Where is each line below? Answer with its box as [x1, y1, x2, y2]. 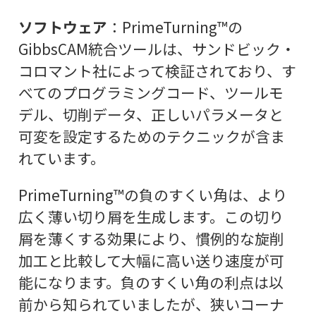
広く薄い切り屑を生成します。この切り [18, 205, 284, 227]
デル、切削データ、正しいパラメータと [18, 104, 284, 126]
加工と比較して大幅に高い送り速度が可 [18, 249, 284, 271]
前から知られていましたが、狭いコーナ [18, 293, 284, 315]
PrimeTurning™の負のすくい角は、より [18, 183, 287, 205]
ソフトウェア [18, 16, 107, 38]
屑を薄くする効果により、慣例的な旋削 [18, 227, 284, 249]
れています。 [18, 147, 105, 169]
